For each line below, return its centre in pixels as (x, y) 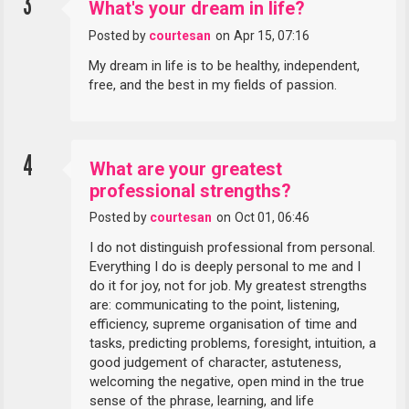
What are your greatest (186, 168)
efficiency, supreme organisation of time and (224, 325)
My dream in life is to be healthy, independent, (225, 65)
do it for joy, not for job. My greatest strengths (229, 286)
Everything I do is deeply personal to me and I (225, 267)
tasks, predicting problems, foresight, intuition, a (233, 344)
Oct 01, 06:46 (272, 218)
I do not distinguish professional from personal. (233, 248)
